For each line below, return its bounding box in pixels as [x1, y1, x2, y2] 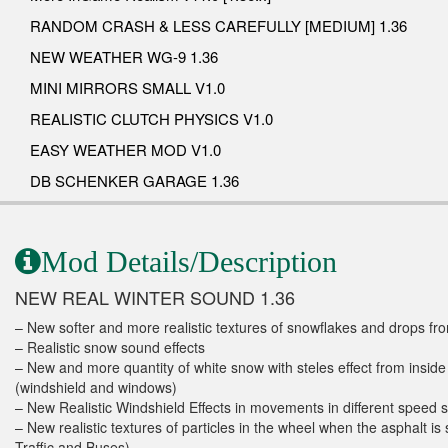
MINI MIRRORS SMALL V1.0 [30, 77, 225, 99]
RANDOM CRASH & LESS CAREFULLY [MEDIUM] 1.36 [30, 15, 407, 37]
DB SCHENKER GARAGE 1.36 [30, 170, 239, 192]
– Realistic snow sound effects [15, 337, 205, 358]
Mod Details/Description [41, 245, 337, 279]
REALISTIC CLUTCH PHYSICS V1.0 [30, 108, 273, 130]
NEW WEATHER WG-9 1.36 [30, 46, 218, 68]
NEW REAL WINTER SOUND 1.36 [15, 284, 295, 311]
